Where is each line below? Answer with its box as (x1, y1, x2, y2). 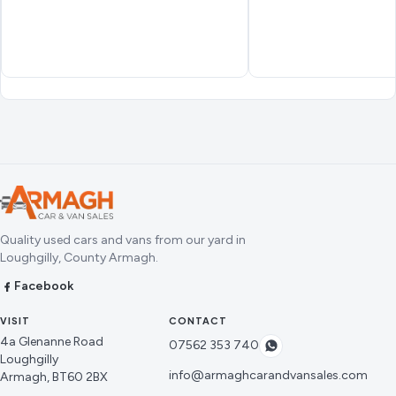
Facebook (14, 278, 73, 294)
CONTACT (169, 315, 227, 327)
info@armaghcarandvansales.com (169, 367, 368, 383)
